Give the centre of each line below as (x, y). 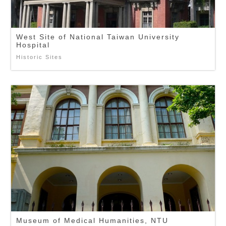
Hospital (33, 45)
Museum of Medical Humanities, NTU (93, 220)
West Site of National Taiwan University (98, 37)
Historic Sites (40, 57)
